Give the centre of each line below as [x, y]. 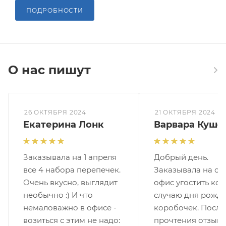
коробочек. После [189, 207]
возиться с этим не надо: [72, 220]
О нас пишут [49, 70]
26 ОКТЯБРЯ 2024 [55, 112]
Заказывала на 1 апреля [70, 157]
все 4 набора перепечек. [72, 169]
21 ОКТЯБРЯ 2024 [185, 112]
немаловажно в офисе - [70, 207]
